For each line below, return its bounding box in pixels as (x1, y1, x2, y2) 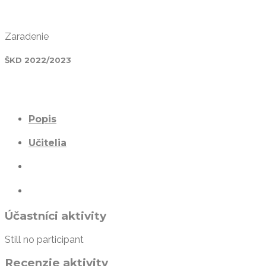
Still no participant (5, 233, 84, 245)
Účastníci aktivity (5, 208, 106, 223)
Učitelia (28, 137, 66, 149)
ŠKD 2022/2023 (5, 55, 71, 65)
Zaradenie (5, 31, 49, 43)
